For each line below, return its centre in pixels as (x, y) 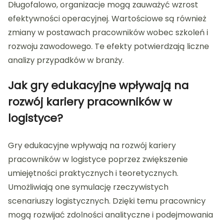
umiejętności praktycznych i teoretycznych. (93, 173)
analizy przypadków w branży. (66, 60)
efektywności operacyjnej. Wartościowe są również (107, 18)
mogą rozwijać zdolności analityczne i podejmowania (111, 215)
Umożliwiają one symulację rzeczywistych (88, 187)
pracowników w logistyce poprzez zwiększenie (98, 159)
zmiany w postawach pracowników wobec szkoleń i (108, 32)
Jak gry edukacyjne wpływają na (98, 85)
